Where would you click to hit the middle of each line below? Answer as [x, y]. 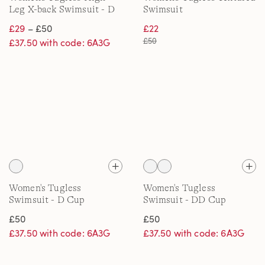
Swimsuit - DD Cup [185, 200]
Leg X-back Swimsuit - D [62, 9]
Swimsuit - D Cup [47, 200]
